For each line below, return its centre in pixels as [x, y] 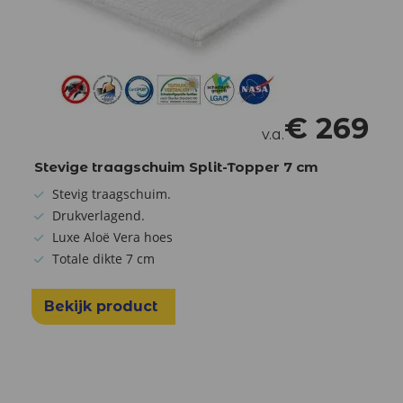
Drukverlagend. [99, 215]
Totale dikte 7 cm [103, 258]
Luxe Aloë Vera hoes [112, 237]
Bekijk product [103, 306]
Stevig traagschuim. [112, 193]
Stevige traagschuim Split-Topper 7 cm [176, 166]
